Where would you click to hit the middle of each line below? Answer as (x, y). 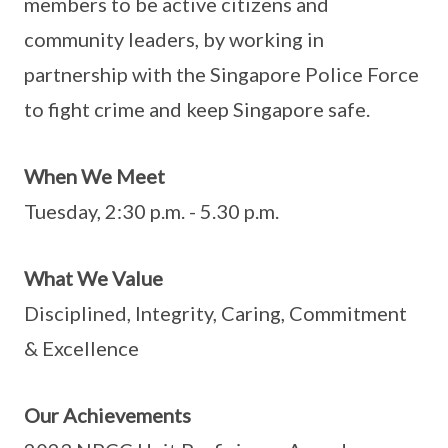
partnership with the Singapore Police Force (221, 74)
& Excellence (81, 348)
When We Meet (94, 176)
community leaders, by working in (174, 39)
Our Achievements (107, 415)
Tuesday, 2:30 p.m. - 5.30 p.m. (151, 211)
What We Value (93, 278)
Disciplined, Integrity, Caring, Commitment (215, 313)
